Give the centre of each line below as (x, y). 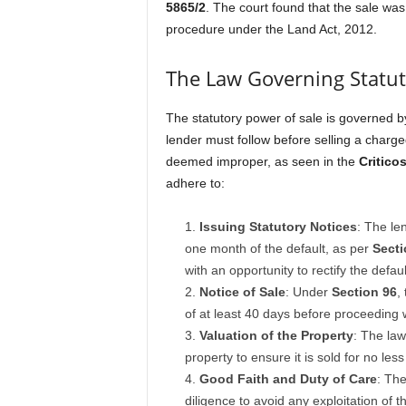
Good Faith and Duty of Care (288, 379)
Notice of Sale (242, 292)
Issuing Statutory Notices (278, 227)
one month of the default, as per (278, 248)
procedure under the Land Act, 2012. (271, 29)
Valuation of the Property (276, 335)
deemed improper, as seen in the (262, 161)
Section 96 (364, 292)
